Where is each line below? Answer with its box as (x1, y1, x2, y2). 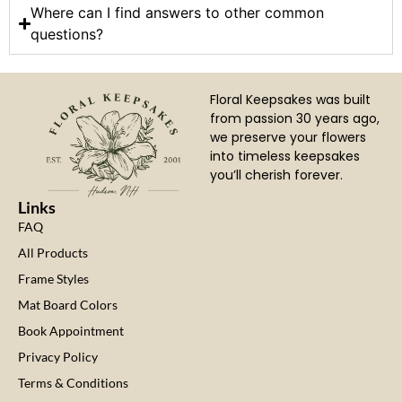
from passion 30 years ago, (209, 109, 380, 128)
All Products (18, 245, 88, 261)
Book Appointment (18, 323, 124, 339)
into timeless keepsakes (209, 147, 360, 166)
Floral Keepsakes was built (209, 91, 371, 109)
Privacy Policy (18, 349, 98, 365)
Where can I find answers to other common (31, 4, 325, 22)
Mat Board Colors (18, 297, 118, 313)
